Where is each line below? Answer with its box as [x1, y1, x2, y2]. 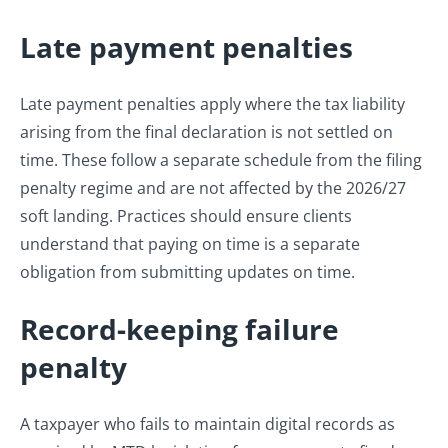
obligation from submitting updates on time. [20, 261, 359, 284]
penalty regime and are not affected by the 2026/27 [20, 177, 406, 200]
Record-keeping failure [20, 310, 339, 349]
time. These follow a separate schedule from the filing [20, 149, 422, 172]
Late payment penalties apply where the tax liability [20, 93, 405, 116]
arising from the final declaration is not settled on [20, 121, 393, 144]
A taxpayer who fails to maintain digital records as [20, 413, 395, 436]
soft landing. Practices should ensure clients [20, 205, 352, 228]
